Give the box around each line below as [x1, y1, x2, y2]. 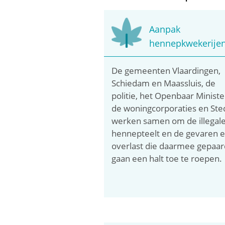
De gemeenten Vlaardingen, [111, 64, 220, 76]
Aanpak [149, 23, 180, 35]
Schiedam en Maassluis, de [111, 77, 215, 89]
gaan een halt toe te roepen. [111, 152, 222, 164]
